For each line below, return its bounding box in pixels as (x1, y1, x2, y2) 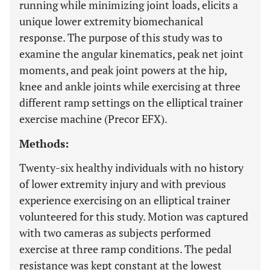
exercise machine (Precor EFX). (19, 111, 168, 126)
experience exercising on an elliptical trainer (19, 193, 230, 207)
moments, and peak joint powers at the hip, (19, 63, 227, 77)
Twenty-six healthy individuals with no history (19, 160, 243, 175)
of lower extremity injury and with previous (19, 177, 226, 191)
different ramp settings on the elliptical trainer (19, 95, 243, 110)
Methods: (19, 136, 69, 151)
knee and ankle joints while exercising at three (19, 79, 240, 93)
